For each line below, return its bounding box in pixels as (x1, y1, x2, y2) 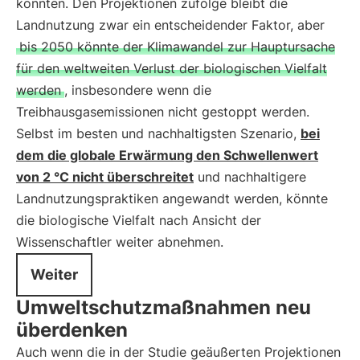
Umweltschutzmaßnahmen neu (16, 296, 311, 319)
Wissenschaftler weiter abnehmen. (16, 234, 223, 250)
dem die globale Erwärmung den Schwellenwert (16, 147, 318, 163)
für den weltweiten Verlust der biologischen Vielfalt (16, 60, 327, 76)
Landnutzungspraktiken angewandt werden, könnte (16, 190, 328, 207)
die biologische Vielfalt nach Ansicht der (16, 212, 261, 228)
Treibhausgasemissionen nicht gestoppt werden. (16, 104, 309, 120)
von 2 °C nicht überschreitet (16, 169, 194, 185)
